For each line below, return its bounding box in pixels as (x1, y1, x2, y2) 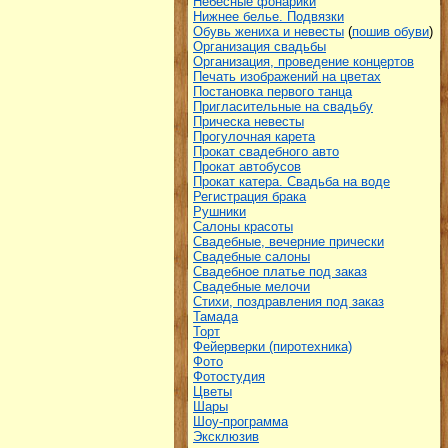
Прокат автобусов (193, 159, 301, 174)
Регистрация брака (193, 189, 306, 204)
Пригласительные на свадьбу (193, 99, 373, 114)
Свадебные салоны (193, 249, 310, 264)
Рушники (193, 204, 246, 219)
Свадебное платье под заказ (193, 264, 367, 279)
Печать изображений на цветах (193, 69, 381, 84)
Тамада (193, 309, 238, 324)
